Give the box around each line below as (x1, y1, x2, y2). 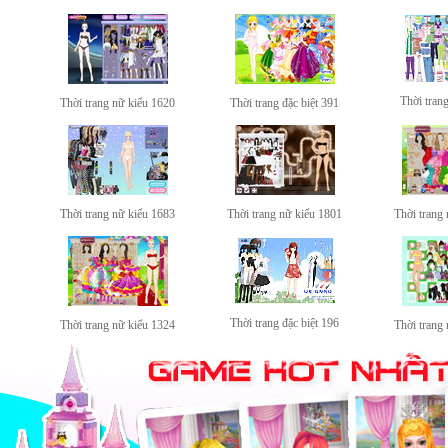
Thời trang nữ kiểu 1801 (227, 207, 342, 222)
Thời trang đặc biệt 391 (230, 96, 339, 111)
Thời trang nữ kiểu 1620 (60, 96, 175, 111)
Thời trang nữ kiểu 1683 (60, 207, 175, 222)
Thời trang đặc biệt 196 (230, 316, 339, 331)
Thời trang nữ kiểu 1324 (60, 318, 175, 333)
